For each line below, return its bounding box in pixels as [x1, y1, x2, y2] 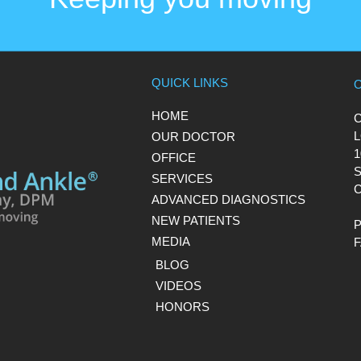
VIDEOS [156, 278, 201, 293]
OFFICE [151, 150, 196, 164]
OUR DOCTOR [151, 129, 235, 143]
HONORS [156, 299, 210, 313]
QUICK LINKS [151, 75, 228, 89]
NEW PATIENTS [151, 213, 240, 227]
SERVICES [151, 171, 213, 185]
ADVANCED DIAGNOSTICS [151, 192, 305, 206]
